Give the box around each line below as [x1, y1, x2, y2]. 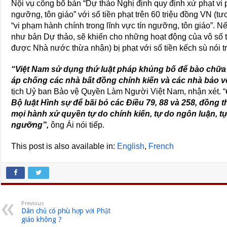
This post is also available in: [11, 141, 118, 150]
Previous [21, 200, 45, 207]
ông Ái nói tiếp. [49, 120, 105, 129]
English [117, 141, 145, 150]
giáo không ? [21, 215, 62, 223]
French [148, 141, 174, 150]
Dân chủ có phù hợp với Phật [21, 206, 111, 215]
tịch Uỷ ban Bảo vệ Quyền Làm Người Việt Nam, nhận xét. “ [11, 87, 226, 96]
